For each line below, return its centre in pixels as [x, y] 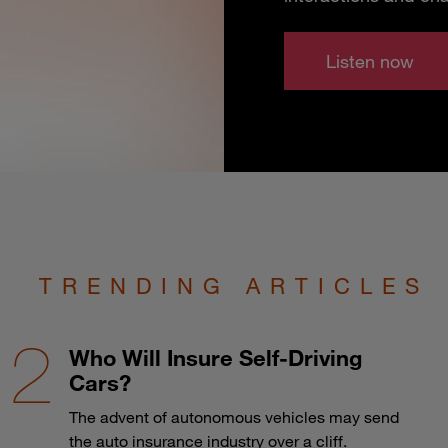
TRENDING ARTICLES [234, 285]
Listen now [370, 60]
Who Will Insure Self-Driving [215, 357]
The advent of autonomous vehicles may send [233, 416]
